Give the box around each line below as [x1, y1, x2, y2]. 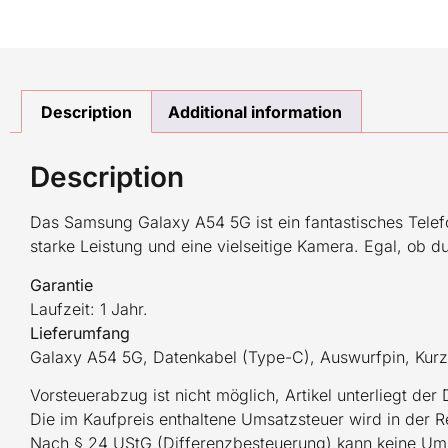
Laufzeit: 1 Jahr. [30, 298, 148, 319]
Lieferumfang [30, 322, 130, 343]
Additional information [167, 101, 342, 122]
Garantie [30, 274, 93, 295]
